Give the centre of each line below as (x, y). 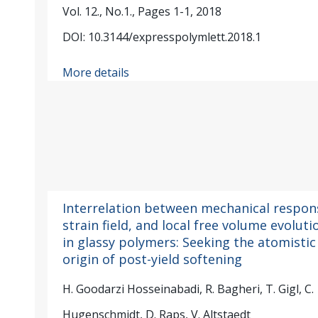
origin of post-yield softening (152, 259)
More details (95, 72)
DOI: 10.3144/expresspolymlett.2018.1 (161, 37)
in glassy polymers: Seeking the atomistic (189, 242)
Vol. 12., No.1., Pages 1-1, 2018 (142, 11)
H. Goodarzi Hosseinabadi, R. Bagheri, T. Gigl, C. (188, 289)
